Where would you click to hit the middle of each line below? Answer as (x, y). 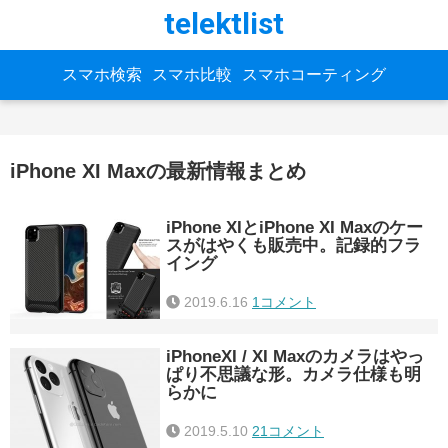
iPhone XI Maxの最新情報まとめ (158, 171)
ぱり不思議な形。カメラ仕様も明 (293, 374)
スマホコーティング (314, 74)
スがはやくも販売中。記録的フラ (293, 245)
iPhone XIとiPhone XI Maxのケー (294, 227)
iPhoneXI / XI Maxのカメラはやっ (295, 356)
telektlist (224, 23)
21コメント (288, 430)
